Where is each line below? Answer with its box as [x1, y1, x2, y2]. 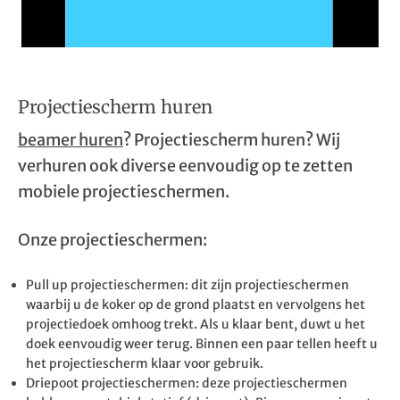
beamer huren [18, 129, 123, 150]
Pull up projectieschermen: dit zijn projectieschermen [26, 277, 349, 293]
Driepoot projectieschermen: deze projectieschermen [26, 375, 347, 391]
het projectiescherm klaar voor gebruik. [26, 355, 263, 371]
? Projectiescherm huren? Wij [123, 129, 340, 150]
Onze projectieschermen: [18, 229, 207, 250]
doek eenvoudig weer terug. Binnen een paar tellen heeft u [26, 336, 378, 352]
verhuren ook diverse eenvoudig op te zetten [18, 155, 353, 176]
